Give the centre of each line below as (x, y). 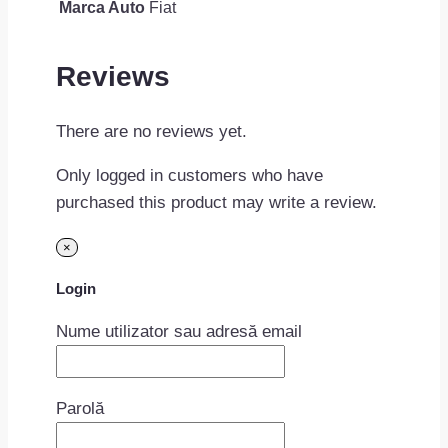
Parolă (80, 408)
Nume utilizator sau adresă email (179, 331)
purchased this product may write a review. (216, 203)
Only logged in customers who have (189, 176)
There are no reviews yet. (151, 132)
